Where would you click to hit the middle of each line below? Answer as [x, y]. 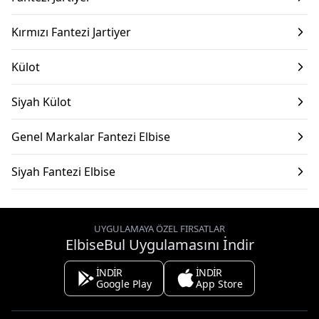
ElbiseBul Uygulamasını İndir [159, 245]
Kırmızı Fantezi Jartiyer [71, 32]
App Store [219, 284]
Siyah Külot [41, 102]
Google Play [124, 284]
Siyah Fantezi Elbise [63, 172]
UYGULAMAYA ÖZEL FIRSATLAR [159, 229]
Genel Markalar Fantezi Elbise [91, 137]
